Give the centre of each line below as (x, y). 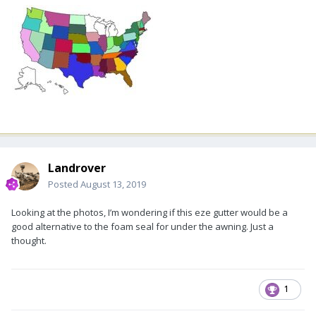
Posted (64, 184)
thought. (29, 240)
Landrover (77, 168)
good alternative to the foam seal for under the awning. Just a (142, 226)
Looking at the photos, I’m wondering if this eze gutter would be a (150, 212)
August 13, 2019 (113, 184)
